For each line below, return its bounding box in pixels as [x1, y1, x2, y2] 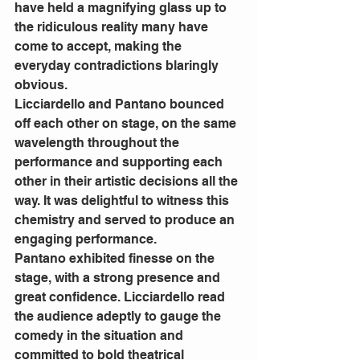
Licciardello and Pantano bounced [14, 96, 227, 112]
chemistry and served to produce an [14, 212, 238, 228]
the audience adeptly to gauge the [14, 309, 224, 325]
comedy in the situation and [14, 328, 186, 344]
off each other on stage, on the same [14, 116, 239, 132]
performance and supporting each [14, 154, 226, 170]
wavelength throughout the [14, 135, 182, 151]
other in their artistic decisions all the [14, 174, 241, 190]
